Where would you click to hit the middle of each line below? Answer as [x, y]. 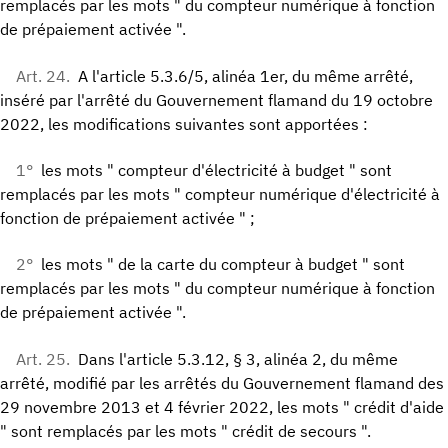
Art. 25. [43, 358]
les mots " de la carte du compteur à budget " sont [223, 264]
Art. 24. [43, 75]
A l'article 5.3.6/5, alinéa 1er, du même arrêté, [245, 75]
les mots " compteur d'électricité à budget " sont [216, 170]
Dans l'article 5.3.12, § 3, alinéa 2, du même [238, 358]
